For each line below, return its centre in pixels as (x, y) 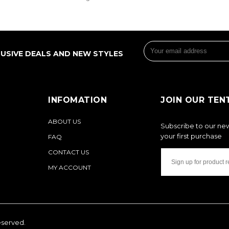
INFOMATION (77, 100)
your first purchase (191, 136)
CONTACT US (68, 152)
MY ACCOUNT (70, 168)
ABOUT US (64, 122)
